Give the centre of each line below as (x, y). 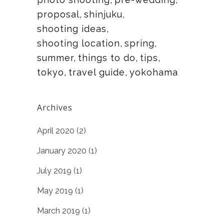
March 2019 (58, 211)
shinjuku (103, 14)
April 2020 (56, 131)
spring (139, 43)
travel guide (97, 72)
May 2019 (55, 191)
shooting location (78, 43)
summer (55, 58)
